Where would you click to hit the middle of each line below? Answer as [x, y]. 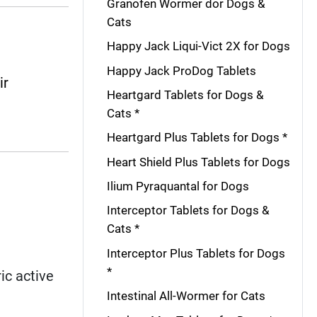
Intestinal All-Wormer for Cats [186, 296]
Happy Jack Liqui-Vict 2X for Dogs [198, 46]
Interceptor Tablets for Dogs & [188, 211]
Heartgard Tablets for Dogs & [185, 94]
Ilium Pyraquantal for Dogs [178, 186]
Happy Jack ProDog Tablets [181, 70]
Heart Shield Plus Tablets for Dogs [198, 162]
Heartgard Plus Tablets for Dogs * [197, 138]
